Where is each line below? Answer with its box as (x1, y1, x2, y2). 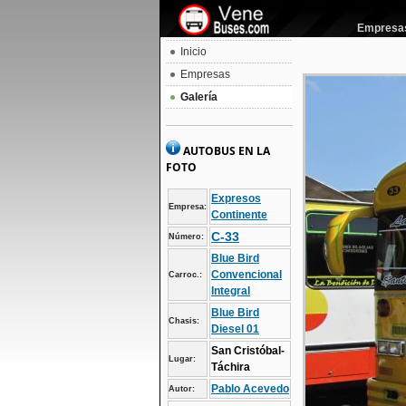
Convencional (211, 268, 282, 281)
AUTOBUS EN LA (180, 143, 270, 159)
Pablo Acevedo (211, 382, 289, 395)
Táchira (211, 361, 250, 373)
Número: (169, 232, 204, 241)
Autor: (169, 384, 195, 393)
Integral (211, 285, 250, 297)
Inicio (180, 45, 207, 58)
